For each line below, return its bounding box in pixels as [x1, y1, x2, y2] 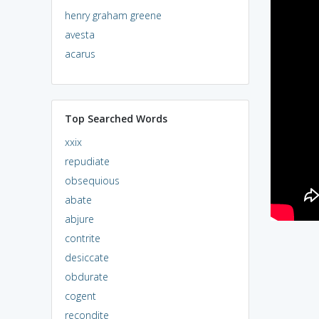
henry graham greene [64, 8, 162, 22]
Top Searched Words [64, 111, 167, 125]
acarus [64, 46, 95, 61]
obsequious [64, 173, 120, 187]
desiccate [64, 250, 109, 264]
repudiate [64, 154, 110, 168]
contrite [64, 231, 100, 245]
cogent [64, 288, 96, 303]
